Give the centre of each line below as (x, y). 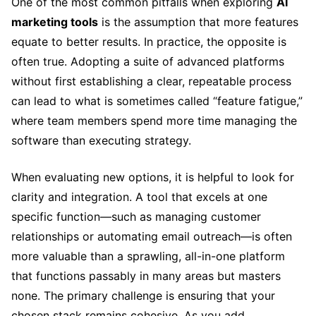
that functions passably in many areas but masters (146, 275)
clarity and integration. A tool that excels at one (139, 196)
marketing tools (55, 22)
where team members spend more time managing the (154, 120)
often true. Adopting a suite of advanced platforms (148, 61)
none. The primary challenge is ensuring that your (143, 295)
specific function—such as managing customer (136, 216)
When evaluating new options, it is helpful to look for (153, 177)
